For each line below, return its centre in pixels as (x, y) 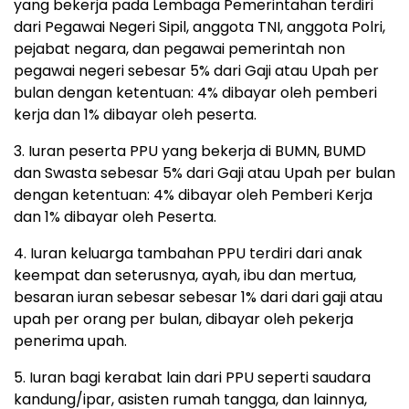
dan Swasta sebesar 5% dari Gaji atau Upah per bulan (204, 173)
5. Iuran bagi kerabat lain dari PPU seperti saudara (192, 377)
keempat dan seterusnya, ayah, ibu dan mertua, (185, 275)
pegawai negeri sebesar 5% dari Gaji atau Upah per (196, 70)
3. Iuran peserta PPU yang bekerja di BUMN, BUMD (190, 151)
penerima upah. (70, 341)
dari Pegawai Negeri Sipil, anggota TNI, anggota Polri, (199, 26)
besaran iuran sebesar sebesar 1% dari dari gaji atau (198, 297)
